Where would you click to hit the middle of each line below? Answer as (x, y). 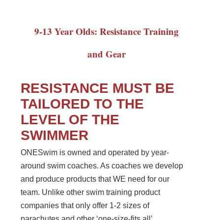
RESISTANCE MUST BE (98, 88)
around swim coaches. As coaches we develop (102, 166)
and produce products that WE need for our (95, 179)
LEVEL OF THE (70, 120)
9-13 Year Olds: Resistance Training (106, 31)
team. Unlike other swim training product (91, 192)
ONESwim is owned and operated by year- (95, 153)
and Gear (106, 54)
